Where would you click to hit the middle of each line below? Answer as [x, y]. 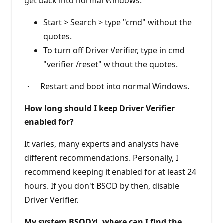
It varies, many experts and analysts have [102, 144]
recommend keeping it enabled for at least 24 [110, 172]
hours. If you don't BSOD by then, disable [102, 186]
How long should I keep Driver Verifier [100, 108]
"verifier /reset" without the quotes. [111, 64]
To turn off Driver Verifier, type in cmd [114, 50]
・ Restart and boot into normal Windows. [107, 86]
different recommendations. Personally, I [101, 158]
